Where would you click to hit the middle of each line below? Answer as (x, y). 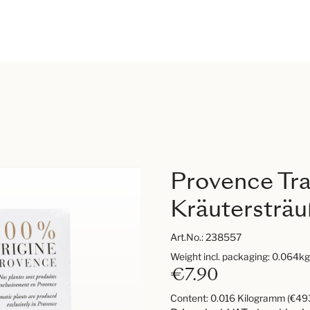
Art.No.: (188, 237)
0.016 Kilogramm (248, 298)
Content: (190, 298)
